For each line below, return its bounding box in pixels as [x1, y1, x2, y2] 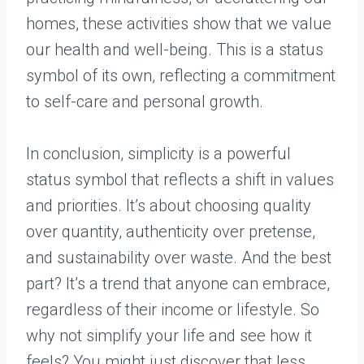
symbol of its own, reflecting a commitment [26, 66, 336, 86]
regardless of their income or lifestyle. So [26, 300, 319, 320]
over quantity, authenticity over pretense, [26, 222, 315, 242]
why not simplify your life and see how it [26, 326, 312, 346]
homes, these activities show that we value [26, 14, 331, 34]
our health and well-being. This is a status [26, 40, 323, 60]
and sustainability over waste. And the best [26, 248, 331, 268]
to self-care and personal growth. [26, 92, 263, 112]
